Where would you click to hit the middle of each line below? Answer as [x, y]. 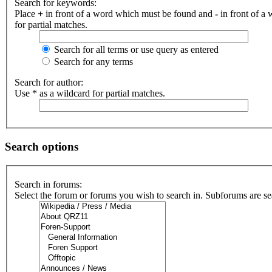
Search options [42, 146]
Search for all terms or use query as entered [135, 50]
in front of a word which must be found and [129, 14]
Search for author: [49, 83]
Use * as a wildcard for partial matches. [90, 93]
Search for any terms [92, 62]
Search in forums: [48, 185]
